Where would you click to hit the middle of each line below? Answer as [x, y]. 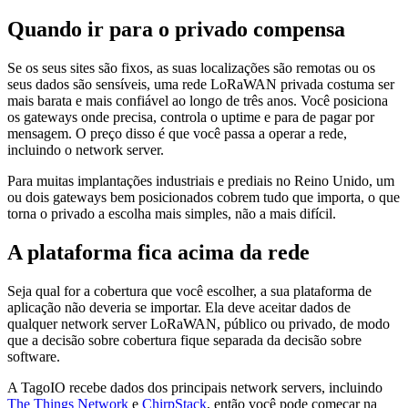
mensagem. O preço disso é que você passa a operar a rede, [177, 134]
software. [34, 356]
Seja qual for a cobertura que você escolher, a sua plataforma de [189, 291]
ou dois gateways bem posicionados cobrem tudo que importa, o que [204, 198]
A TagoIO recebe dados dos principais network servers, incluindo [195, 387]
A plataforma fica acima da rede [158, 253]
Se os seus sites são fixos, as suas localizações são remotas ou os [191, 68]
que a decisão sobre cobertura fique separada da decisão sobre [184, 340]
